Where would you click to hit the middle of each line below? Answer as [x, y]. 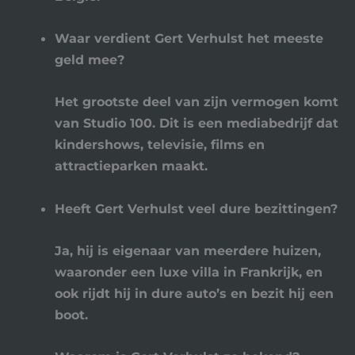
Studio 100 [118, 123]
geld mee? [90, 60]
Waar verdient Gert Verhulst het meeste [189, 38]
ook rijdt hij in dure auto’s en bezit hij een [195, 293]
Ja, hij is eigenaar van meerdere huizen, [188, 250]
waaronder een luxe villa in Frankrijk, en [189, 271]
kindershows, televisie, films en [160, 145]
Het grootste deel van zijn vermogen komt [197, 102]
